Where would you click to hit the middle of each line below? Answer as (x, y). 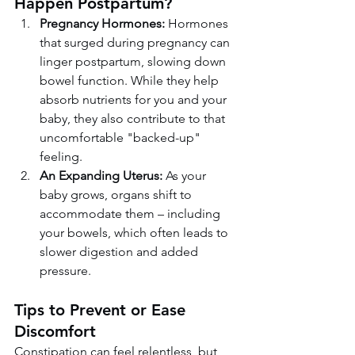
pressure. (65, 270)
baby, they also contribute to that (134, 118)
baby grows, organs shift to (117, 194)
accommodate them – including (132, 213)
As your (186, 175)
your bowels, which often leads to (136, 232)
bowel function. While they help (131, 80)
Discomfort (55, 331)
